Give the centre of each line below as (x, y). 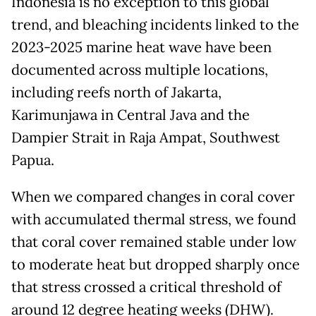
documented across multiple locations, (140, 70)
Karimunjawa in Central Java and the (130, 115)
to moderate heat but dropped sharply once (156, 265)
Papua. (33, 160)
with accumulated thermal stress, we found (154, 220)
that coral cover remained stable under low (154, 242)
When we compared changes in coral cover (153, 197)
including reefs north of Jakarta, (116, 93)
